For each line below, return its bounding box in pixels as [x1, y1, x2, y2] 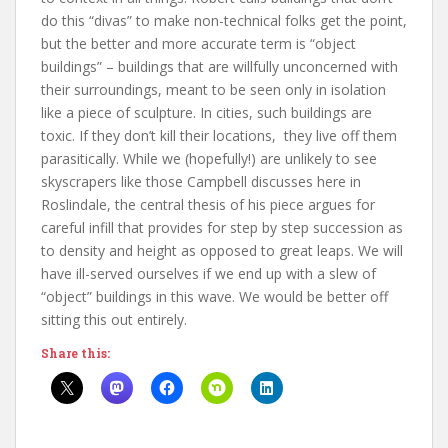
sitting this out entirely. [41, 309, 187, 329]
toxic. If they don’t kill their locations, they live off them [41, 125, 397, 145]
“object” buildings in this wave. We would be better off [41, 286, 388, 306]
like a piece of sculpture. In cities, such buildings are [41, 102, 372, 122]
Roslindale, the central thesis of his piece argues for [41, 194, 375, 214]
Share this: [41, 344, 110, 361]
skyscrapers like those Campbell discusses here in [41, 171, 361, 191]
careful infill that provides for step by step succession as [41, 217, 403, 237]
